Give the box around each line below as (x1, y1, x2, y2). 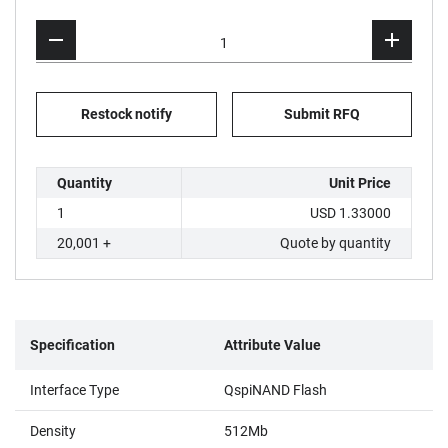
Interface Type (30, 381, 119, 398)
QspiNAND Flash (224, 381, 327, 398)
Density (30, 422, 76, 439)
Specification (30, 336, 115, 353)
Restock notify (80, 106, 172, 122)
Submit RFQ (283, 106, 360, 122)
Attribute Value (224, 336, 321, 353)
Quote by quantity (280, 234, 391, 251)
